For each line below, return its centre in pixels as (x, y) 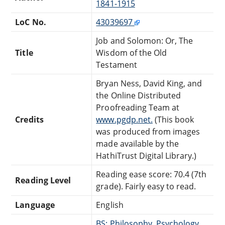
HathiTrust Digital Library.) (146, 155)
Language (35, 205)
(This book (173, 119)
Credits (29, 119)
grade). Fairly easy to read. (146, 186)
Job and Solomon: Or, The (145, 40)
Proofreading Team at (138, 107)
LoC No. (31, 22)
